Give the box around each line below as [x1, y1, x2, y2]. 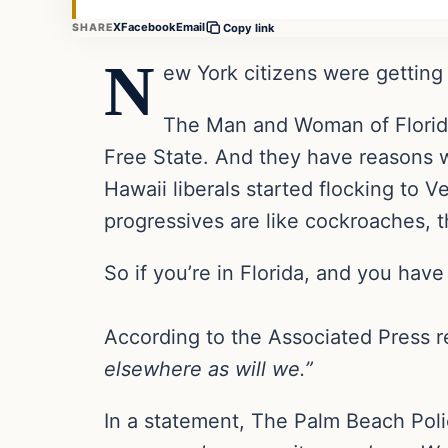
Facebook [121, 20, 177, 35]
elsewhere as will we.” [104, 356, 313, 381]
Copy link [223, 20, 276, 35]
